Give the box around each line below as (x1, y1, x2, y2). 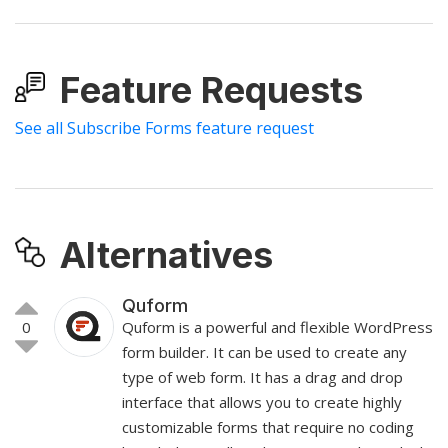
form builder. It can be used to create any (122, 341, 407, 362)
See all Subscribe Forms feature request (15, 116, 314, 139)
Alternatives (60, 232, 273, 277)
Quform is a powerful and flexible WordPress (122, 316, 433, 337)
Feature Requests (60, 67, 363, 112)
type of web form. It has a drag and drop (122, 366, 403, 387)
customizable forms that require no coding (122, 416, 414, 437)
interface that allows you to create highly (122, 391, 402, 412)
